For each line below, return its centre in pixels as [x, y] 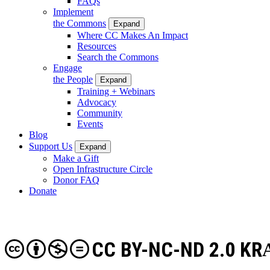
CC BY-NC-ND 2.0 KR [177, 250]
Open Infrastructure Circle [103, 169]
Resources [97, 46]
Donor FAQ [76, 180]
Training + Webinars [116, 91]
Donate [43, 190]
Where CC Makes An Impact [133, 35]
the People [73, 79]
